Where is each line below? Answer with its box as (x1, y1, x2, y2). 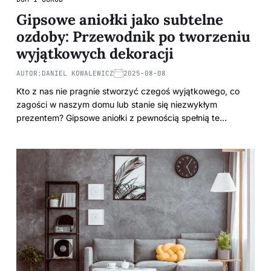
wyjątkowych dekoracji (16, 44, 174, 64)
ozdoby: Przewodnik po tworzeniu (16, 27, 250, 47)
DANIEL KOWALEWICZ (42, 69, 114, 78)
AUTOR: (16, 69, 42, 78)
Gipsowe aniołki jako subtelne (16, 10, 223, 30)
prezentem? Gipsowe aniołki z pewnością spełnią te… (16, 113, 227, 123)
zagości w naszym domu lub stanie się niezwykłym (16, 99, 217, 110)
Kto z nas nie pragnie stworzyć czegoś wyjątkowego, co (16, 86, 240, 97)
